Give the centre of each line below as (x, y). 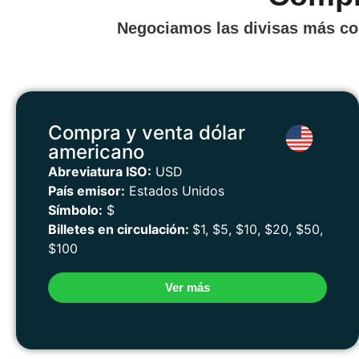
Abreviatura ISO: (100, 171)
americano (96, 151)
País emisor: (87, 190)
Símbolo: (75, 210)
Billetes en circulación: (120, 229)
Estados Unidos (175, 190)
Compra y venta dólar (147, 132)
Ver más (188, 287)
